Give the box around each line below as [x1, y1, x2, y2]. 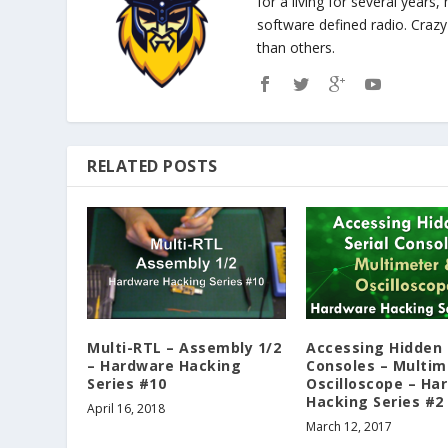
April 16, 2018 [87, 399, 166, 417]
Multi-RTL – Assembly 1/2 [87, 337, 282, 357]
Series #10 [87, 373, 167, 393]
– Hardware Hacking [87, 355, 242, 375]
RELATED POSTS [87, 154, 218, 177]
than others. [257, 37, 336, 57]
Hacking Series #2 [306, 391, 444, 411]
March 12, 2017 [306, 417, 392, 435]
